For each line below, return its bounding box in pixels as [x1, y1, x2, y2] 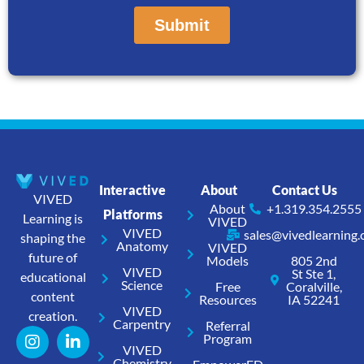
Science [121, 277, 163, 293]
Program [203, 331, 253, 347]
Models [206, 253, 249, 269]
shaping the [20, 230, 86, 246]
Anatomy [115, 238, 168, 254]
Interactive [99, 182, 167, 198]
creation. [28, 308, 78, 324]
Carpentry [113, 316, 171, 332]
